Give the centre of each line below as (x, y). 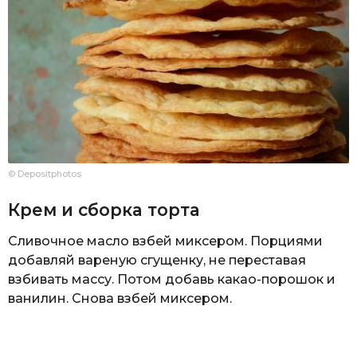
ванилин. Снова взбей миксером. (120, 299)
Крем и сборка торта (104, 210)
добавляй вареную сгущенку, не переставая (157, 261)
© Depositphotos (45, 173)
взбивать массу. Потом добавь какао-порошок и (172, 280)
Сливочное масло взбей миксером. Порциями (165, 241)
